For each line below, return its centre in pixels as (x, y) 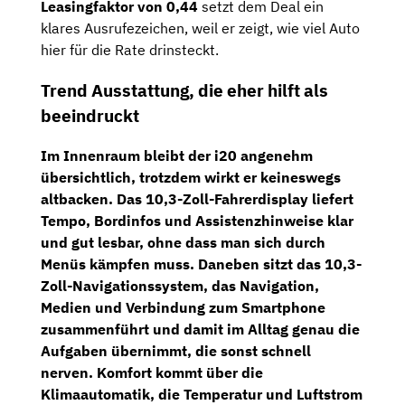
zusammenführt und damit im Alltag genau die (200, 330)
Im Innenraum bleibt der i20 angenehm (177, 156)
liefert (331, 199)
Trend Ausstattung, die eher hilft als (184, 90)
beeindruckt (90, 115)
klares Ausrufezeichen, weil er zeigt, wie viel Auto (200, 28)
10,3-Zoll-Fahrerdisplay (227, 199)
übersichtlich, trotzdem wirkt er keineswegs (191, 178)
